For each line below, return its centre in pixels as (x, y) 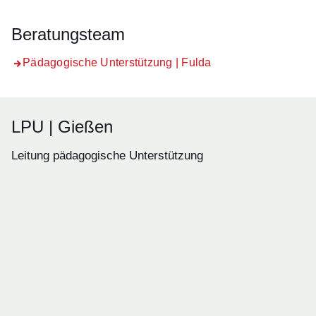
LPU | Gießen (62, 127)
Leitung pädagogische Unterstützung (107, 156)
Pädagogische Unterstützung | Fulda (117, 62)
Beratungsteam (68, 34)
